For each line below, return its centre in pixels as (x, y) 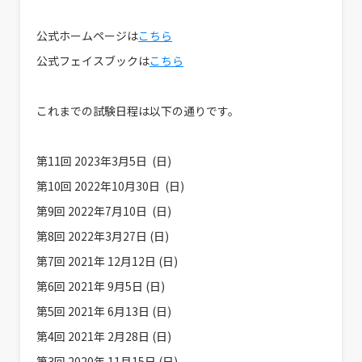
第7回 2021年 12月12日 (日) (109, 261)
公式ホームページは (87, 36)
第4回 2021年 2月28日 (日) (106, 337)
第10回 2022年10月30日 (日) (112, 186)
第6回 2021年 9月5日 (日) (102, 286)
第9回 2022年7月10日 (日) (105, 211)
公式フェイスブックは (93, 61)
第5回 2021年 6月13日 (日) (106, 311)
